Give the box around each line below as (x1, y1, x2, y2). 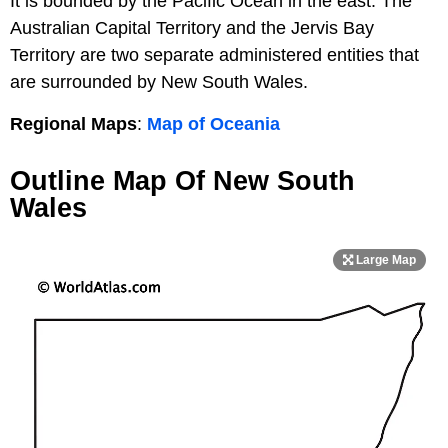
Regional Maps (10, 113, 137, 134)
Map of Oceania (147, 113, 280, 134)
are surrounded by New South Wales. (10, 71, 308, 92)
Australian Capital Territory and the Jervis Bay (10, 17, 374, 38)
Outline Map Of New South (10, 165, 355, 196)
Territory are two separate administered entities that (10, 44, 419, 65)
